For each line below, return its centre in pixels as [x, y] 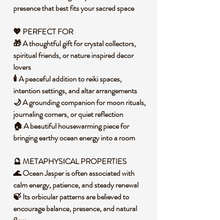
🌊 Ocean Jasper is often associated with [74, 173]
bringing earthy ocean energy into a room [74, 138]
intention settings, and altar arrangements [75, 91]
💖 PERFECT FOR [43, 32]
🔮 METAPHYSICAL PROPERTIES [70, 161]
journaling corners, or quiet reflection [68, 114]
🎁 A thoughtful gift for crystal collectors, [75, 43]
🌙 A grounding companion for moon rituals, [80, 102]
